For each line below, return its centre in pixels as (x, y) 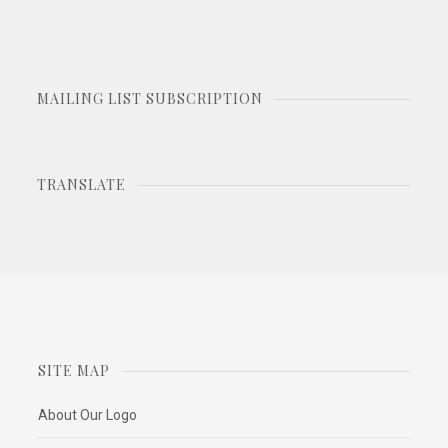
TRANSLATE (81, 185)
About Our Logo (88, 414)
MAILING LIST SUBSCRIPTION (149, 98)
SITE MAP (74, 370)
